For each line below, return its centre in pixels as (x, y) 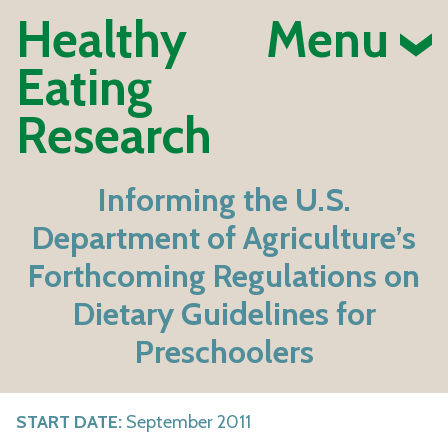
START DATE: (69, 421)
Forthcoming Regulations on (224, 276)
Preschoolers (224, 352)
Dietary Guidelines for (224, 314)
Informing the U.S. (224, 200)
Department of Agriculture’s (224, 238)
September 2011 (186, 421)
